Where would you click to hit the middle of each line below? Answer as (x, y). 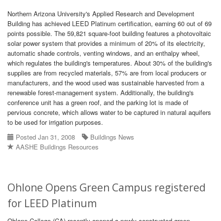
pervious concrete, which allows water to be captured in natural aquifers (109, 112)
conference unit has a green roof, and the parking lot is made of (98, 102)
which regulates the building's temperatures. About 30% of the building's (110, 63)
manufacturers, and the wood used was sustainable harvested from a (106, 83)
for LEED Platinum (52, 203)
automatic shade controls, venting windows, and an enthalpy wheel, (104, 53)
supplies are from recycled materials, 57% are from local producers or (107, 73)
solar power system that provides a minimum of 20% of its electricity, (106, 43)
